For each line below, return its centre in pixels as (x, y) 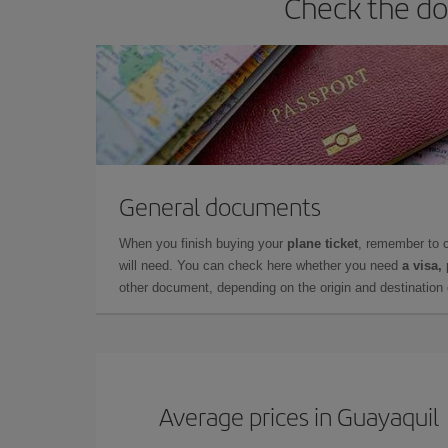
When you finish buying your (203, 243)
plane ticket (322, 243)
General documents (220, 205)
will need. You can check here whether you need (260, 265)
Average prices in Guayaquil (299, 415)
